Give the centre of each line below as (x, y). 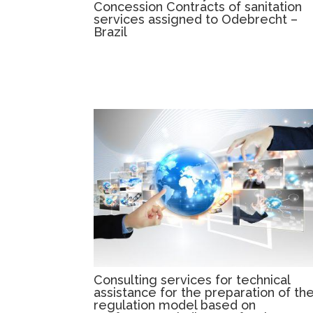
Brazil (111, 32)
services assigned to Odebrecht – (196, 20)
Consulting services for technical (192, 280)
